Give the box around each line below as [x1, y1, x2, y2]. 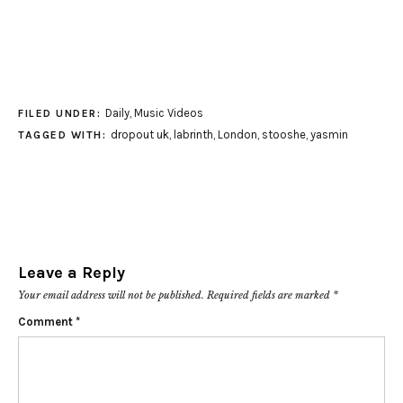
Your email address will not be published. [18, 288, 204, 301]
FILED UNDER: [18, 106, 105, 120]
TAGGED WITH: [18, 128, 111, 141]
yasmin [309, 127, 348, 141]
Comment [18, 314, 76, 328]
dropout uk [110, 127, 169, 141]
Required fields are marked [207, 288, 333, 301]
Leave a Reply [18, 262, 125, 282]
